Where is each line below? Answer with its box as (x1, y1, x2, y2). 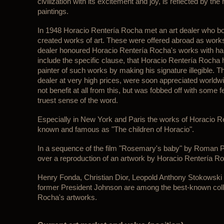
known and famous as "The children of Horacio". (37, 125, 194, 133)
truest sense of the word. (37, 96, 118, 104)
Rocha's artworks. (37, 193, 97, 201)
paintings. (37, 7, 68, 15)
